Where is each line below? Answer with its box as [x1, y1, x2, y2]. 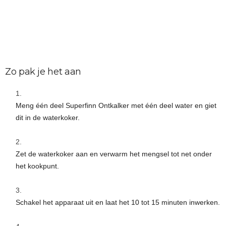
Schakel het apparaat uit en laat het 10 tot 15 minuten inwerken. [16, 198, 220, 206]
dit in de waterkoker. [16, 114, 80, 122]
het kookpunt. [16, 162, 59, 170]
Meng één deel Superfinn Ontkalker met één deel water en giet [16, 101, 216, 109]
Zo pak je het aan [5, 66, 81, 77]
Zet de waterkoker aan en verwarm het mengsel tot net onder [16, 150, 212, 158]
